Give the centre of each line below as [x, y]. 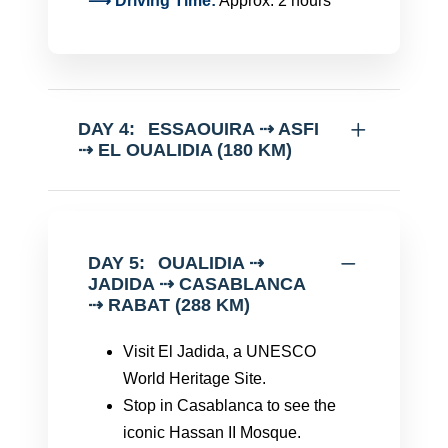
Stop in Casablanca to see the [229, 405]
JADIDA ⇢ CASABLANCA [196, 284]
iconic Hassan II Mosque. [212, 432]
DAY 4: [106, 129]
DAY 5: [116, 263]
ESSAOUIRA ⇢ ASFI [233, 129]
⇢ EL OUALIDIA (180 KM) [185, 150]
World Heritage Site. [194, 378]
